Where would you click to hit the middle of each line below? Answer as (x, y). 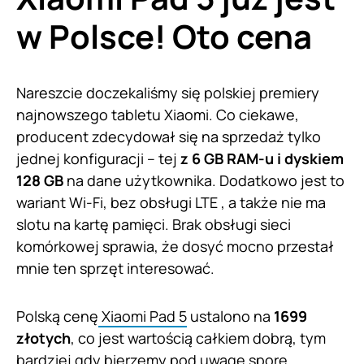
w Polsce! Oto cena (164, 37)
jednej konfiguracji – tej (97, 159)
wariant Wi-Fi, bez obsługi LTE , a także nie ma (171, 203)
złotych (43, 338)
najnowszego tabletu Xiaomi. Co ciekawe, (158, 115)
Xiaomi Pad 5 (143, 316)
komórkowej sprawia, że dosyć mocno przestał (175, 247)
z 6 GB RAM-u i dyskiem (260, 159)
